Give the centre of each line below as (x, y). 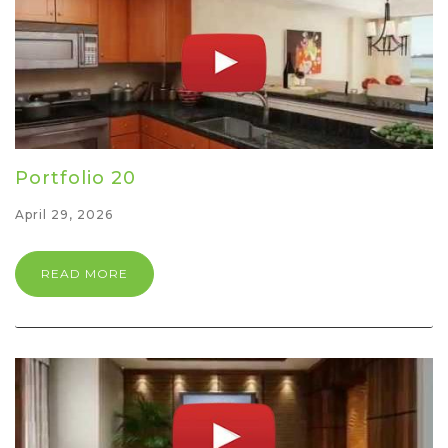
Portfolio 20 (75, 178)
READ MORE (84, 274)
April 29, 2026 (64, 215)
